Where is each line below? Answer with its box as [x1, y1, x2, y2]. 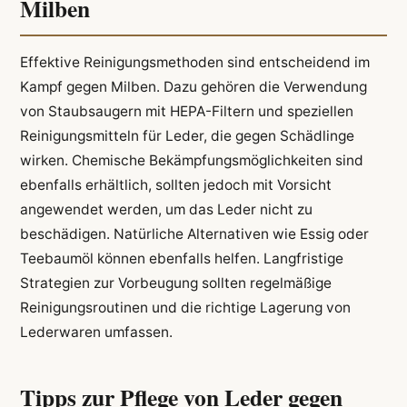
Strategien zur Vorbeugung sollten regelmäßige [19, 273, 332, 292]
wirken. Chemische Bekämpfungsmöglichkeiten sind [19, 151, 363, 169]
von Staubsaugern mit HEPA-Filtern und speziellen [19, 102, 353, 120]
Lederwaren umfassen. [19, 323, 173, 341]
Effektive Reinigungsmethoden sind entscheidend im [19, 53, 370, 71]
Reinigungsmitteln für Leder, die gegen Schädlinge [19, 126, 354, 144]
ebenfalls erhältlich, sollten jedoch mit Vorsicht [19, 175, 332, 194]
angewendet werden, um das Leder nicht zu [19, 200, 313, 218]
